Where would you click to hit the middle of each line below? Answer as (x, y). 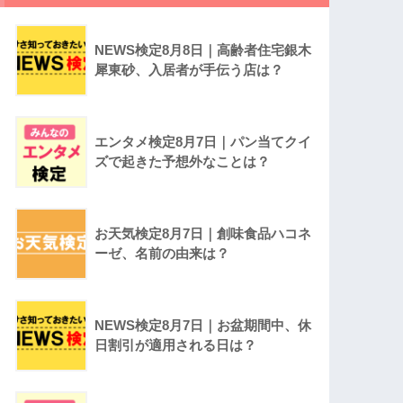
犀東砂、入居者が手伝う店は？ (189, 70)
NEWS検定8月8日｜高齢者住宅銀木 (203, 50)
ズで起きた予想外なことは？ (183, 162)
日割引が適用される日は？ (176, 345)
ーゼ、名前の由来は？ (162, 254)
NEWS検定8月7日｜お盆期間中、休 (203, 326)
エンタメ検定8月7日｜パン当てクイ (203, 142)
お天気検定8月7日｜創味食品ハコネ (203, 234)
